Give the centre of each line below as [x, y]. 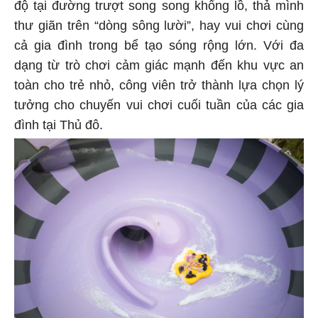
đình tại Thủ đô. [59, 127]
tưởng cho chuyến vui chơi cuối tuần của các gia [159, 108]
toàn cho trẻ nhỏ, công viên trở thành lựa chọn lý [159, 88]
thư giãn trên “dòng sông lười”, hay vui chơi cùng [159, 28]
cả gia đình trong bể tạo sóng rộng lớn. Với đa [159, 48]
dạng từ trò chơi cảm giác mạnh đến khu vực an [159, 68]
